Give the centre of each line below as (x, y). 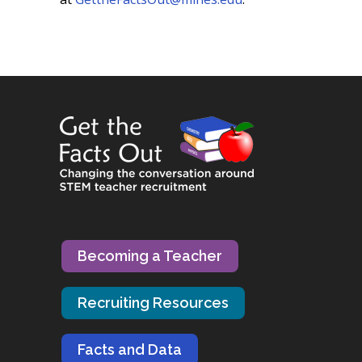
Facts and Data (130, 349)
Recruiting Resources (153, 302)
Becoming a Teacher (150, 255)
